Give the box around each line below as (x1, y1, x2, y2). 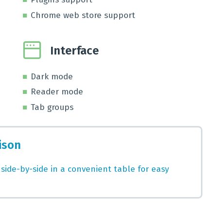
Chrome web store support (31, 10, 135, 20)
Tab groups (31, 102, 73, 112)
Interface (50, 43, 99, 57)
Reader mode (31, 87, 83, 97)
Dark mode (31, 72, 73, 82)
